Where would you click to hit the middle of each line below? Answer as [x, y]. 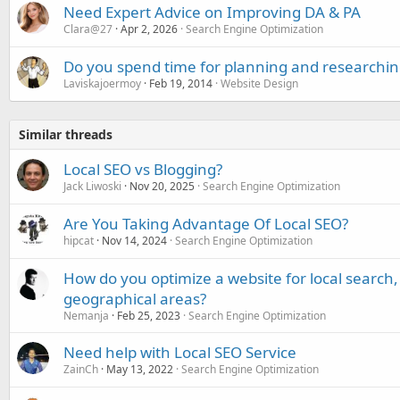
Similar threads [66, 134]
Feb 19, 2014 [181, 83]
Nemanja [86, 315]
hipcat [79, 240]
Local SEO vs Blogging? [143, 169]
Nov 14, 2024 [134, 240]
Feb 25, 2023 [149, 315]
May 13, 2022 [140, 369]
